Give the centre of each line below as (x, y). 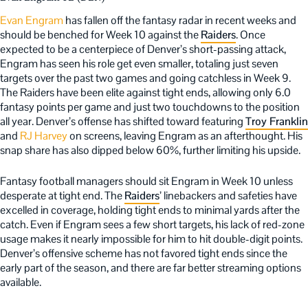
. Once (251, 34)
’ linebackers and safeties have (228, 195)
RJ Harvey (44, 135)
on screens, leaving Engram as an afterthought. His (185, 135)
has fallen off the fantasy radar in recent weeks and (181, 20)
